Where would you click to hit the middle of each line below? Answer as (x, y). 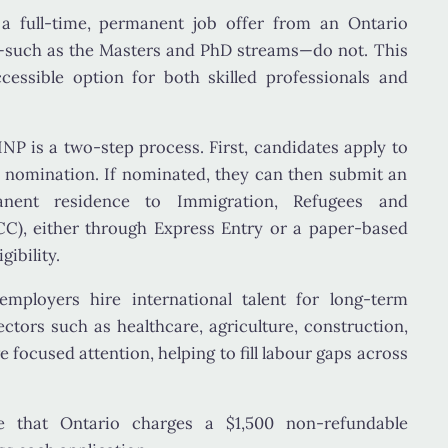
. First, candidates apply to (303, 147)
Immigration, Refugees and (292, 201)
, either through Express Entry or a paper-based (215, 228)
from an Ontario (335, 22)
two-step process (131, 147)
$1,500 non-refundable (316, 423)
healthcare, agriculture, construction (260, 325)
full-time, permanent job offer (141, 22)
